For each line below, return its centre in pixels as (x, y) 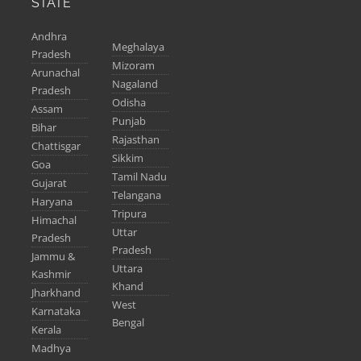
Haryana (52, 202)
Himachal (54, 220)
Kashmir (51, 274)
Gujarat (49, 183)
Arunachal (56, 73)
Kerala (46, 330)
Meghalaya (138, 47)
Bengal (128, 323)
